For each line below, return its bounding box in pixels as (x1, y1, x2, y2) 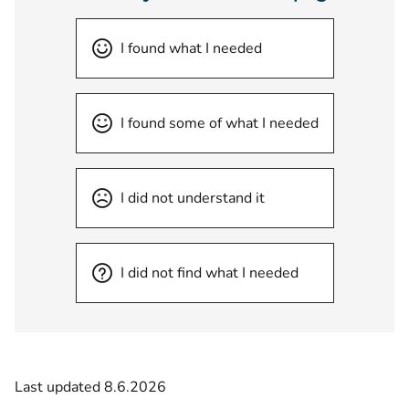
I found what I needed (120, 38, 262, 58)
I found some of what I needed (120, 113, 319, 133)
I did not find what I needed (120, 263, 299, 283)
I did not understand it (120, 188, 265, 208)
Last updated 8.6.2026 (15, 377, 166, 397)
